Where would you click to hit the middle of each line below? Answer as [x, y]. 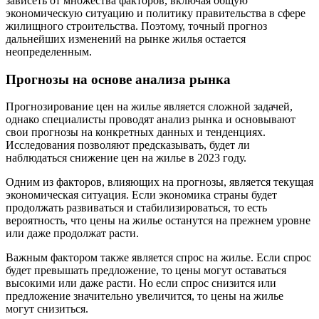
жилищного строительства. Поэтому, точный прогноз [136, 26]
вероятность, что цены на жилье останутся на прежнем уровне [158, 221]
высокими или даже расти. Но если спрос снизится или [141, 283]
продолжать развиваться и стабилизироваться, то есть [136, 208]
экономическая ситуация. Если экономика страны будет [141, 195]
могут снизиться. [47, 309]
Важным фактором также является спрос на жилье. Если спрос [158, 258]
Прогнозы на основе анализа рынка [118, 79]
